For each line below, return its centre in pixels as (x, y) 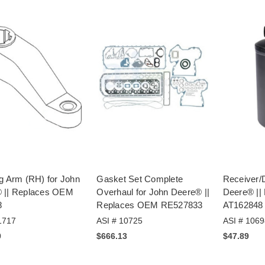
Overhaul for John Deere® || (153, 192)
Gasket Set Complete (140, 179)
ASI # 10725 (120, 221)
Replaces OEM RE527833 (150, 205)
